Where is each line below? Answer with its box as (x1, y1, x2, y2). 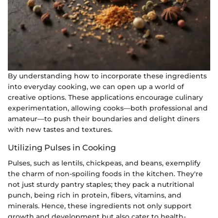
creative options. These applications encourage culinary (8, 92, 203, 102)
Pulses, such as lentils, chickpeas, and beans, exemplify (8, 159, 200, 167)
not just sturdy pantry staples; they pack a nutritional (8, 180, 194, 189)
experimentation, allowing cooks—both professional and (8, 103, 208, 112)
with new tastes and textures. (8, 125, 112, 134)
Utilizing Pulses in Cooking (8, 142, 116, 152)
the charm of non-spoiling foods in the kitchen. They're (8, 169, 203, 178)
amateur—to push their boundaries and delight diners (8, 114, 200, 123)
